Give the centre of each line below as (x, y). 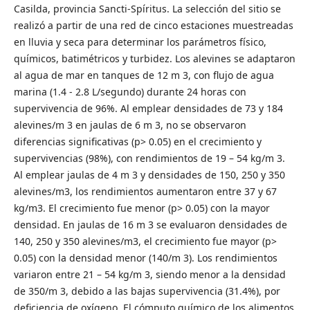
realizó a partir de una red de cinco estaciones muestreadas (153, 25)
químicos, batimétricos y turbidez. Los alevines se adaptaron (154, 58)
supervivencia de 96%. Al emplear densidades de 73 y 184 (148, 108)
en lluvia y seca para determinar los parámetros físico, (140, 42)
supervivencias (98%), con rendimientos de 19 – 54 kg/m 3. (149, 158)
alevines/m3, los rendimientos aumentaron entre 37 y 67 (145, 191)
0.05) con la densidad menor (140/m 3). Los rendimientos (145, 257)
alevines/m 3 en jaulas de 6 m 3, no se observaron (130, 125)
